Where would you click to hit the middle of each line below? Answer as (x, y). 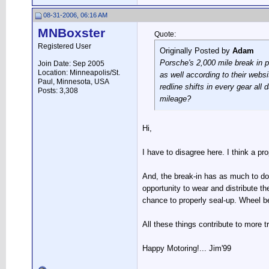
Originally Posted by (196, 51)
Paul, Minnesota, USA (74, 82)
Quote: (165, 34)
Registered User (65, 46)
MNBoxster (71, 33)
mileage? (175, 99)
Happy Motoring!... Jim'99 (187, 248)
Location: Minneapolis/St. (79, 73)
